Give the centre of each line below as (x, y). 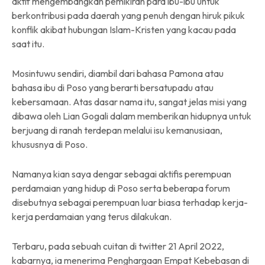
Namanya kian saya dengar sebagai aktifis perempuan (122, 174)
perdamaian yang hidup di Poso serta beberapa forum (121, 188)
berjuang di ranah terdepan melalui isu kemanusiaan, (117, 130)
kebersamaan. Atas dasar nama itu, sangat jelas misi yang (129, 101)
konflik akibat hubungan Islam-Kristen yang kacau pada (124, 29)
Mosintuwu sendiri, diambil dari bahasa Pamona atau (118, 73)
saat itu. (28, 43)
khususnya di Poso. (50, 144)
